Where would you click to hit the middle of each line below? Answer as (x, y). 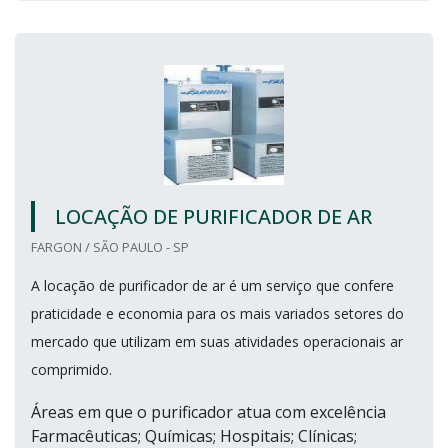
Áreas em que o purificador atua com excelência (208, 411)
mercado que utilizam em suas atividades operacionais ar (217, 341)
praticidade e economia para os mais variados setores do (217, 313)
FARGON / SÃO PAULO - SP (110, 246)
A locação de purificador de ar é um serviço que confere (212, 285)
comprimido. (71, 369)
